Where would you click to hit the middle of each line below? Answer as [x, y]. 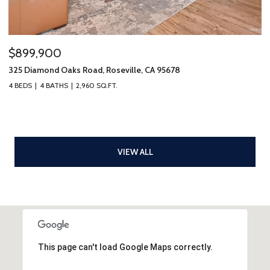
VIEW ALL [135, 152]
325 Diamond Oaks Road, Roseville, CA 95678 [94, 70]
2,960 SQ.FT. [97, 85]
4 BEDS [20, 85]
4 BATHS [54, 85]
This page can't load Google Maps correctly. [125, 247]
